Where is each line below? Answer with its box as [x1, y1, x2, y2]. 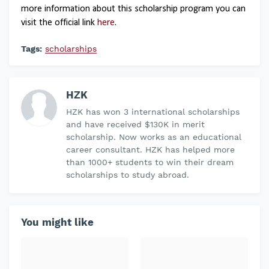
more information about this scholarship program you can [21, 4, 246, 14]
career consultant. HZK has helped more [66, 145, 235, 154]
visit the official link [21, 18, 97, 28]
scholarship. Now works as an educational [66, 132, 241, 142]
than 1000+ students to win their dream [66, 157, 234, 167]
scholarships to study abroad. [66, 170, 189, 180]
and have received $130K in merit [66, 119, 205, 129]
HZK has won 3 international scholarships [66, 107, 240, 116]
